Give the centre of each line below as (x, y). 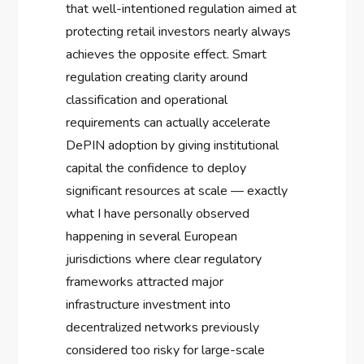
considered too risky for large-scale (166, 351)
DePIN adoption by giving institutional (173, 146)
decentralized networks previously (163, 328)
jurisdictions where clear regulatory (164, 260)
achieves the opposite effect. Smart (167, 55)
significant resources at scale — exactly (177, 191)
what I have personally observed (158, 214)
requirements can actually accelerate (169, 123)
